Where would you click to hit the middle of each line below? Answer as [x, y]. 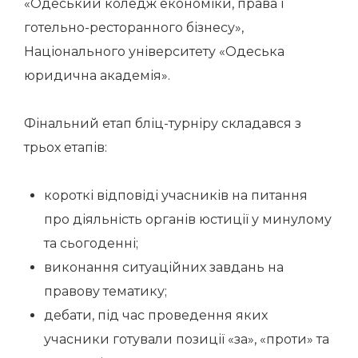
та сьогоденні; [91, 243]
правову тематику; [105, 291]
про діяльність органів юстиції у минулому [188, 219]
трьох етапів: [66, 147]
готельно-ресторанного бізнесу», [134, 28]
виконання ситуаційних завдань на [164, 267]
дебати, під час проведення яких [156, 315]
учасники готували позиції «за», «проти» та [187, 339]
